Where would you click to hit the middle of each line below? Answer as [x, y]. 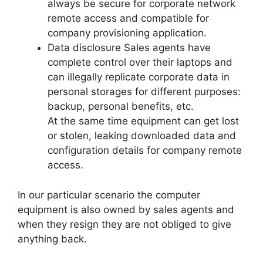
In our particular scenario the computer [109, 195]
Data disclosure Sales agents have [129, 48]
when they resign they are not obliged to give [124, 224]
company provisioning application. [127, 33]
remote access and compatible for [128, 18]
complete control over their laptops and [140, 63]
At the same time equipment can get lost [143, 121]
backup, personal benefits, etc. [121, 107]
